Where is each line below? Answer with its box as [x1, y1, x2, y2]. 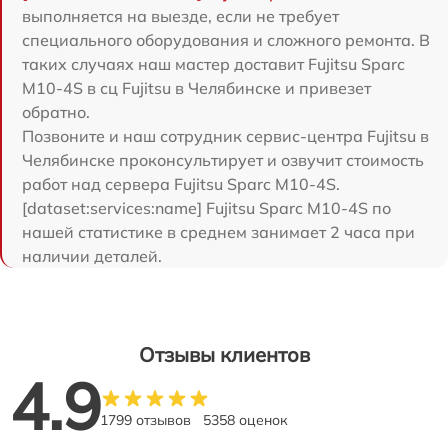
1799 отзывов [100, 410, 191, 429]
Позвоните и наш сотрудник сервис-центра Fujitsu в [22, 125, 429, 146]
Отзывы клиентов [138, 341, 310, 367]
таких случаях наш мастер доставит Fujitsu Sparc [22, 53, 405, 74]
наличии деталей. [22, 245, 162, 266]
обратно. [22, 101, 90, 122]
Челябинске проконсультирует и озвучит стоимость [22, 149, 424, 170]
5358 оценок [203, 410, 288, 429]
